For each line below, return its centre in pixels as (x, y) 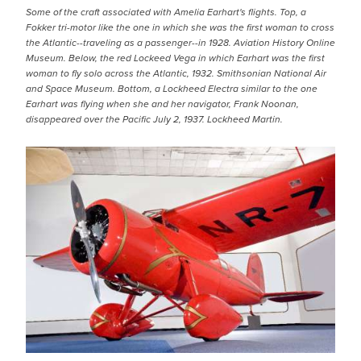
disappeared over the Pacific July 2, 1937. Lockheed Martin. (154, 119)
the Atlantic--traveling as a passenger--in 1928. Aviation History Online (180, 43)
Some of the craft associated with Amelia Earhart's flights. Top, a (166, 12)
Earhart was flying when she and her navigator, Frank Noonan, (162, 104)
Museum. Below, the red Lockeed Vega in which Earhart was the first (175, 58)
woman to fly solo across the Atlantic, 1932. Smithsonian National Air (176, 73)
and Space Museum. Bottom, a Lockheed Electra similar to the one (172, 89)
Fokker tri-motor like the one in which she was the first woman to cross (180, 27)
